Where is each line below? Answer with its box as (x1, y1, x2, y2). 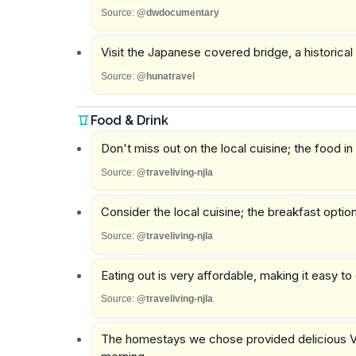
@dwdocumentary (136, 6, 219, 18)
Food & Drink (91, 112, 168, 128)
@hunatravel (136, 70, 195, 82)
